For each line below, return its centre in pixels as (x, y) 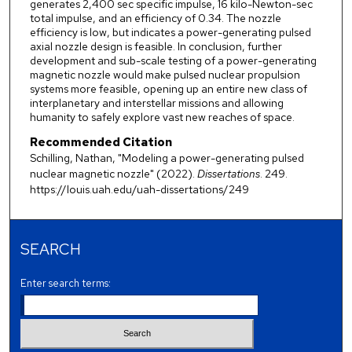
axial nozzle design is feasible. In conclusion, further (156, 47)
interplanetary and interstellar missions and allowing (156, 103)
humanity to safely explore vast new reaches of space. (162, 117)
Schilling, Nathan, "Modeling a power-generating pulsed (167, 158)
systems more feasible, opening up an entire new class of (168, 89)
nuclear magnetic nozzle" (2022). (113, 174)
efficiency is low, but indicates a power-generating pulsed (170, 33)
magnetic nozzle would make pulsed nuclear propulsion (165, 75)
